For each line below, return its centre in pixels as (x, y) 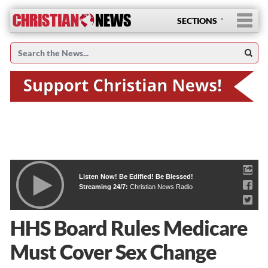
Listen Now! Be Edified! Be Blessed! (136, 176)
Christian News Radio (161, 186)
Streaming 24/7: (104, 186)
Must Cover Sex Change (113, 251)
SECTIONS (197, 21)
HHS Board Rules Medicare (129, 227)
